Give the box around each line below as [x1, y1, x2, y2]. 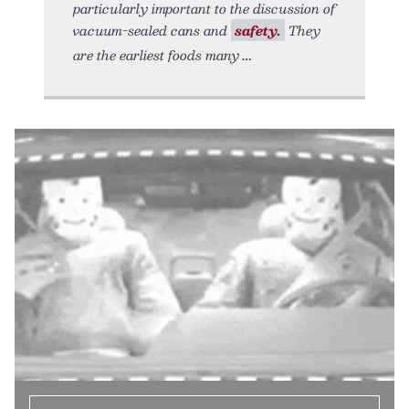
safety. [235, 18, 281, 41]
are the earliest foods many [73, 43, 239, 66]
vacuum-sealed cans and [73, 18, 231, 41]
